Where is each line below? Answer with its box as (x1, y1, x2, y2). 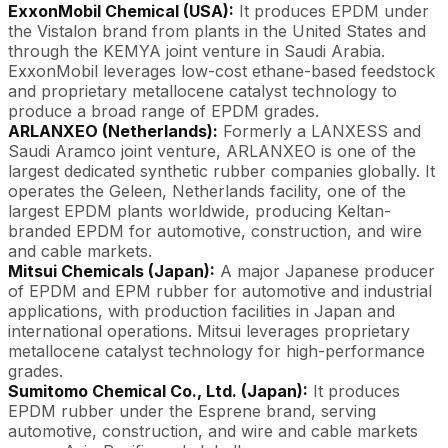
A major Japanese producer (215, 260, 435, 281)
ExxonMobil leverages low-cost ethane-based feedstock (8, 60, 435, 81)
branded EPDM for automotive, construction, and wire (8, 220, 422, 241)
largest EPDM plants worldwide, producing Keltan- (8, 200, 391, 221)
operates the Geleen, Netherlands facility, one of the (8, 180, 406, 201)
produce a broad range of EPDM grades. (8, 100, 319, 121)
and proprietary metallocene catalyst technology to (8, 80, 397, 101)
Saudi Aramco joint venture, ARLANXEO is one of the (8, 140, 416, 161)
